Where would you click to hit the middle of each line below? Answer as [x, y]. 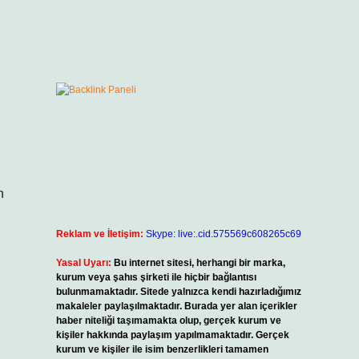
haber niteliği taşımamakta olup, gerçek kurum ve [168, 321]
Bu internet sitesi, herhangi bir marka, [199, 263]
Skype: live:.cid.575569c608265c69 [223, 234]
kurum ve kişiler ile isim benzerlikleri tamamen [162, 349]
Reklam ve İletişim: [99, 234]
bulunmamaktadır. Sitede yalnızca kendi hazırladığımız [178, 292]
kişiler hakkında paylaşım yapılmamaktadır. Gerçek [172, 335]
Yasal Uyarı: [83, 263]
